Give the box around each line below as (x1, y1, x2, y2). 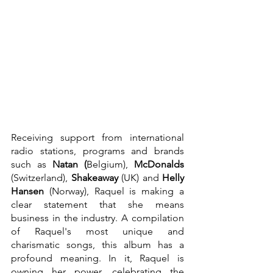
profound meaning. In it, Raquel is (11, 252, 184, 264)
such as (11, 158, 52, 170)
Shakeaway (71, 172, 121, 183)
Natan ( (52, 158, 87, 170)
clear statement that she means (11, 199, 184, 210)
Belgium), (87, 158, 134, 170)
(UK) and (121, 172, 162, 183)
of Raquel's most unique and (11, 225, 184, 237)
